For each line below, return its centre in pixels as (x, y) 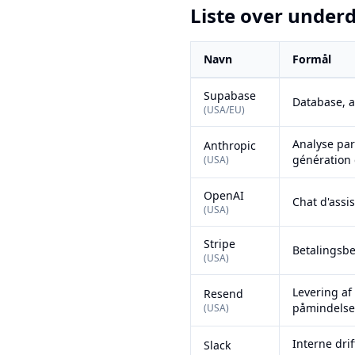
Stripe (219, 244)
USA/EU (224, 110)
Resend (223, 294)
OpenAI (224, 195)
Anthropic (230, 145)
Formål (312, 59)
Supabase (230, 95)
